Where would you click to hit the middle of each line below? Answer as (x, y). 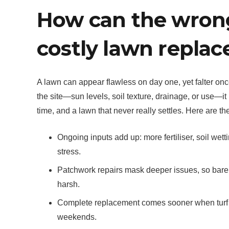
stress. (69, 152)
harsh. (68, 184)
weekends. (77, 217)
